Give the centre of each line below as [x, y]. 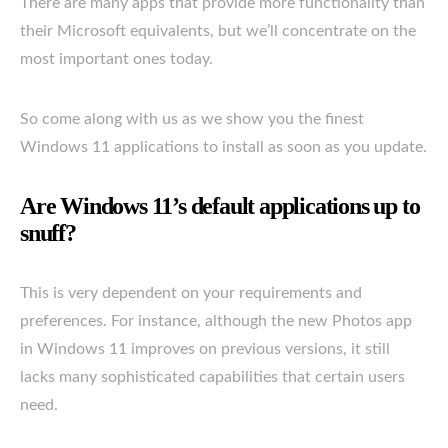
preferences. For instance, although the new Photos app [216, 320]
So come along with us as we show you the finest [192, 118]
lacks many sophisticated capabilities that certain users [212, 376]
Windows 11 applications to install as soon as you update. [223, 146]
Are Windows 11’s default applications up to [220, 205]
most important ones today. [116, 58]
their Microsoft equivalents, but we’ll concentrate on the [218, 30]
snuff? [48, 232]
